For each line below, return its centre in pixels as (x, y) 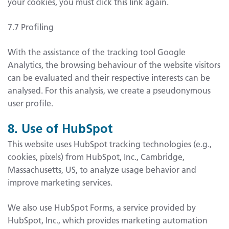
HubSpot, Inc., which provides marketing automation (108, 220)
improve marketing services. (60, 182)
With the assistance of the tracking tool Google (97, 52)
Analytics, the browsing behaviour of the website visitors (114, 65)
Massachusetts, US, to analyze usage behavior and (102, 169)
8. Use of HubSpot (60, 129)
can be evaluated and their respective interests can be (109, 78)
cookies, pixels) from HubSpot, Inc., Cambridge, (96, 156)
